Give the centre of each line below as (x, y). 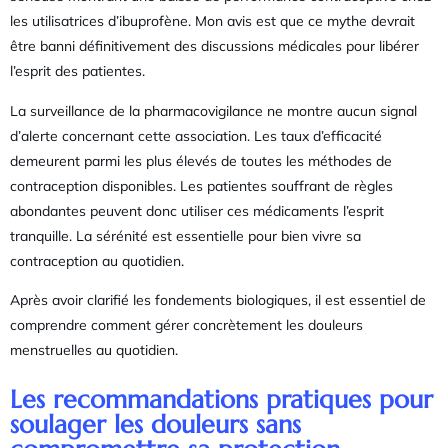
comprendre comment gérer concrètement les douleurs (186, 325)
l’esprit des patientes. (77, 71)
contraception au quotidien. (97, 260)
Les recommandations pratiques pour (221, 400)
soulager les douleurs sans (155, 425)
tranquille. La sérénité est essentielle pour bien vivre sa (185, 235)
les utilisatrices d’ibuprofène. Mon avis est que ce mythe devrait (212, 21)
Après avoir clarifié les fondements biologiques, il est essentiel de (218, 300)
